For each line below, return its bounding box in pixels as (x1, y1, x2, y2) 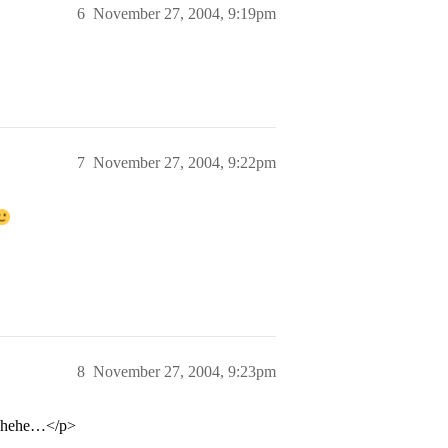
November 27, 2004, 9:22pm (93, 154, 276, 171)
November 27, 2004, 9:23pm (93, 363, 276, 380)
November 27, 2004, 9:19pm (93, 5, 276, 22)
